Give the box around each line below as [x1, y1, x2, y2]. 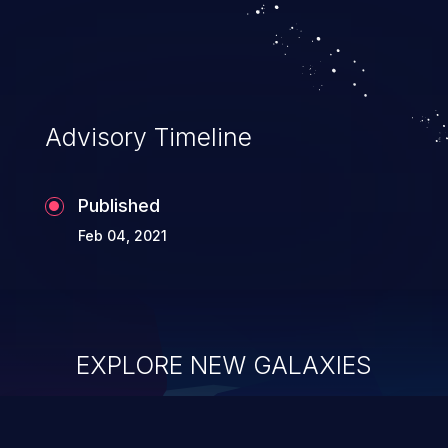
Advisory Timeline [44, 121, 252, 152]
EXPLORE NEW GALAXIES [76, 349, 372, 380]
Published [77, 194, 160, 216]
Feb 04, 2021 [77, 226, 167, 244]
